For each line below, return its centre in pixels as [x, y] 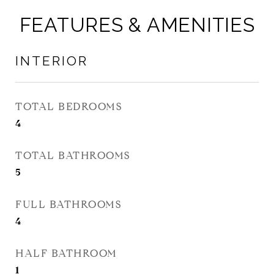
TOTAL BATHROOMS [73, 156]
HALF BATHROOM [66, 254]
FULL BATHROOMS [68, 205]
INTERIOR [52, 61]
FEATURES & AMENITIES [137, 25]
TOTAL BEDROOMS [68, 107]
